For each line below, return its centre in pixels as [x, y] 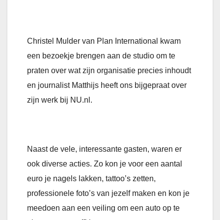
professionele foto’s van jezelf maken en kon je [108, 193]
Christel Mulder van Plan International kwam [104, 41]
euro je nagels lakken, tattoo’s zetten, [91, 179]
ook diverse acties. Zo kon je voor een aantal [105, 164]
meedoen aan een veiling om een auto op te [103, 208]
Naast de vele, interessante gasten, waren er [104, 149]
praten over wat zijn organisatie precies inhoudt [109, 71]
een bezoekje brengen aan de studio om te [101, 56]
